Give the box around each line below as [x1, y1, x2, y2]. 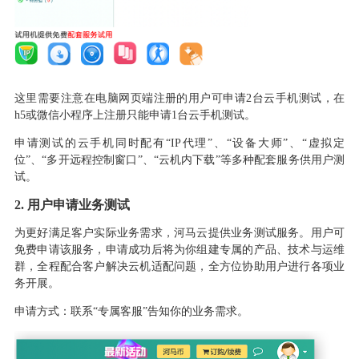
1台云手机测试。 [171, 108, 256, 121]
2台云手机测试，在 [246, 91, 345, 104]
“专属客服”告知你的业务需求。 [92, 305, 248, 317]
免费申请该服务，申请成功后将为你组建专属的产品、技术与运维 [14, 243, 345, 256]
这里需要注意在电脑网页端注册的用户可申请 [14, 91, 247, 104]
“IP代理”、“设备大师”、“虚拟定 [165, 136, 345, 149]
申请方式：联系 [14, 305, 93, 317]
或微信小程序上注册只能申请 [25, 108, 171, 121]
